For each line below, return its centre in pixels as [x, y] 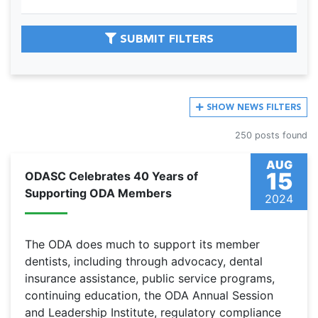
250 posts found [271, 136]
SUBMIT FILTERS [165, 39]
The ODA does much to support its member [142, 245]
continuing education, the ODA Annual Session [149, 296]
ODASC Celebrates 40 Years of [111, 176]
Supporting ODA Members [98, 193]
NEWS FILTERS [268, 108]
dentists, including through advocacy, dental [144, 262]
